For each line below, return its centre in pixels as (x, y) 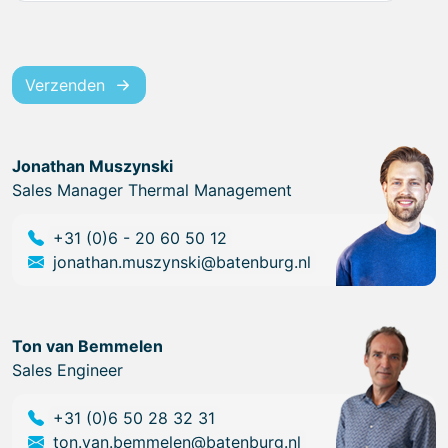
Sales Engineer (67, 370)
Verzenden (65, 85)
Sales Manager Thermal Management (152, 190)
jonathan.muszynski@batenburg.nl (182, 262)
